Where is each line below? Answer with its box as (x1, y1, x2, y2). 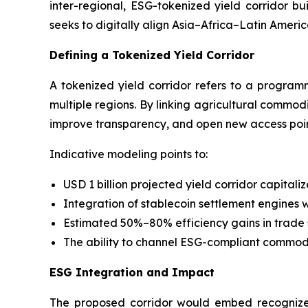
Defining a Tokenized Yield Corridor (49, 48, 254, 63)
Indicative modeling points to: (49, 147, 208, 162)
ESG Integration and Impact (49, 265, 214, 280)
